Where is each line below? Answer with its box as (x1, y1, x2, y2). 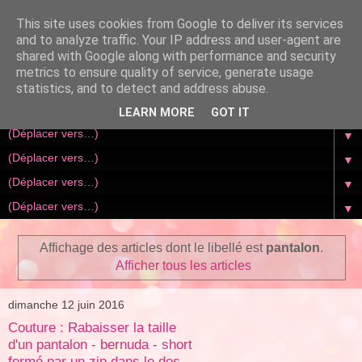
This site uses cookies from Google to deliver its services (16, 16, 343, 32)
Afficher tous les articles (116, 258, 252, 272)
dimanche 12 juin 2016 (8, 297, 124, 311)
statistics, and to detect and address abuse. (16, 81, 268, 96)
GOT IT (211, 106, 250, 120)
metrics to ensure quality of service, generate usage (16, 65, 314, 80)
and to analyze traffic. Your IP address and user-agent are (16, 32, 341, 48)
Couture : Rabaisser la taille (8, 319, 176, 336)
